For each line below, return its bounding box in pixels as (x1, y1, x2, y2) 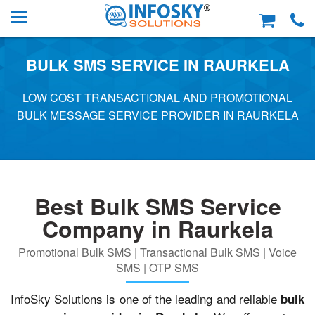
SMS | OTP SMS (116, 259, 199, 276)
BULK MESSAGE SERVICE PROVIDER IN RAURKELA (16, 107, 299, 123)
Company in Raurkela (41, 212, 274, 245)
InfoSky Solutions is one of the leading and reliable (11, 290, 281, 307)
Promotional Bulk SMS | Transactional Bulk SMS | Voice (18, 244, 297, 260)
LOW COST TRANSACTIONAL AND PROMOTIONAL (22, 89, 292, 105)
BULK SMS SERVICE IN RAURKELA (25, 53, 290, 76)
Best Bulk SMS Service (34, 190, 281, 222)
